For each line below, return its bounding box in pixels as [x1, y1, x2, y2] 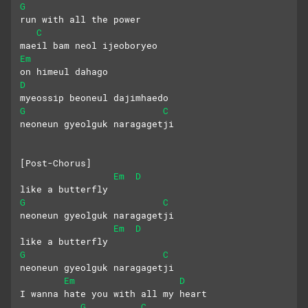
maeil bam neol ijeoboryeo [20, 39, 157, 52]
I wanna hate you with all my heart [20, 287, 207, 300]
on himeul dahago [20, 65, 108, 78]
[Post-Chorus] [20, 157, 91, 170]
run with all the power [20, 13, 141, 26]
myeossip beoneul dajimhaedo [20, 91, 168, 104]
